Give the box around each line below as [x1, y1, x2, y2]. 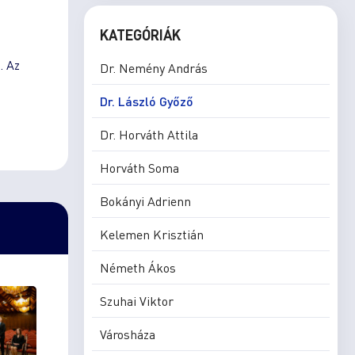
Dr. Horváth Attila [100, 126, 198, 143]
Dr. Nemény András [100, 59, 208, 76]
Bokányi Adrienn [100, 193, 191, 209]
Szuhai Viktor [100, 292, 174, 309]
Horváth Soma [100, 159, 179, 176]
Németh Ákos [100, 259, 176, 276]
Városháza [100, 326, 155, 342]
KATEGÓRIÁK [100, 25, 181, 44]
